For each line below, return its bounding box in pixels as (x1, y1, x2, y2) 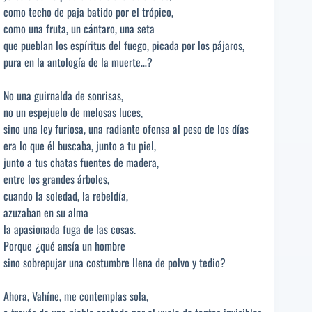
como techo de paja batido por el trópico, (3, 3, 173, 21)
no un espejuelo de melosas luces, (3, 104, 143, 121)
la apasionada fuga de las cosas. (3, 221, 136, 238)
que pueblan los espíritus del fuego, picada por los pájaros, (3, 37, 244, 54)
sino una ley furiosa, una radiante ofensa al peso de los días (3, 120, 249, 138)
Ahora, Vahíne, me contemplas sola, (3, 288, 148, 305)
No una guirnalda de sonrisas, (3, 87, 123, 104)
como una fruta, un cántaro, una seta (3, 20, 155, 38)
